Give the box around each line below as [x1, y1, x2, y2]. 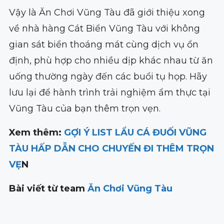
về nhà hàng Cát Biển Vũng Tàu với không [8, 23, 200, 34]
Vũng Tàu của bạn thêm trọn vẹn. [8, 103, 160, 114]
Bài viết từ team [8, 183, 87, 194]
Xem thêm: [8, 127, 64, 138]
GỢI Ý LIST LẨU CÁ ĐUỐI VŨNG [63, 127, 206, 138]
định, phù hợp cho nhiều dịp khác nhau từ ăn [8, 55, 213, 66]
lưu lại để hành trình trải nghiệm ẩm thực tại [8, 87, 210, 98]
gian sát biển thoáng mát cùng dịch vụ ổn [8, 39, 198, 50]
